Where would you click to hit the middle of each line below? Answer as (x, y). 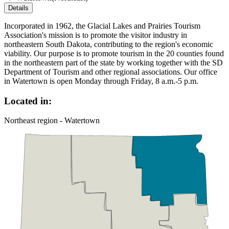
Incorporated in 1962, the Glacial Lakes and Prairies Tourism (102, 26)
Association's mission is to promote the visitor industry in (96, 35)
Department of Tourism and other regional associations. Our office (111, 72)
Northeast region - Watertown (52, 121)
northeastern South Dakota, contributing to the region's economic (109, 44)
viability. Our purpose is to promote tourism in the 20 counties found (114, 53)
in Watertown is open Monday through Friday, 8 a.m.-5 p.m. (101, 81)
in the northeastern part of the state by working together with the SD (113, 62)
